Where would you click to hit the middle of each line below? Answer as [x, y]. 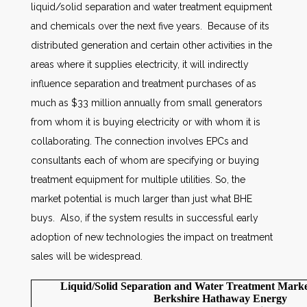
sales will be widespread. [88, 256]
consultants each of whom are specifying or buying [145, 160]
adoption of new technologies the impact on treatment [152, 237]
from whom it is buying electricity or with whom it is [146, 122]
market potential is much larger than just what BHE [142, 199]
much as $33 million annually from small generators [147, 103]
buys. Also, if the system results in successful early [145, 218]
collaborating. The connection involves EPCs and [139, 141]
